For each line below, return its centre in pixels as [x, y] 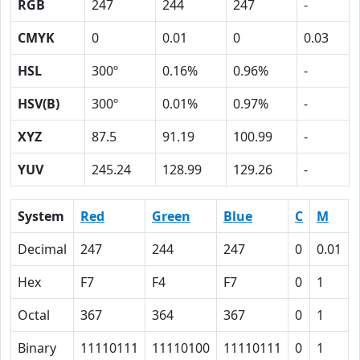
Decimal [42, 249]
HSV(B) [39, 104]
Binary [37, 348]
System [41, 216]
